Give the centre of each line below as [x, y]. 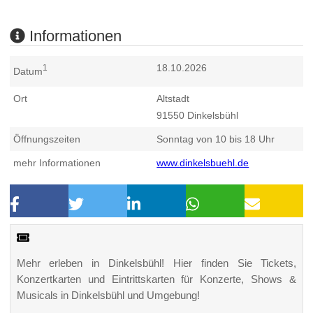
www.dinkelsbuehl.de [203, 162]
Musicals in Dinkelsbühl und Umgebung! [108, 296]
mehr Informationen [57, 162]
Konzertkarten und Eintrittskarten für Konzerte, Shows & [156, 279]
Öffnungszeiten [47, 139]
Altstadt [173, 98]
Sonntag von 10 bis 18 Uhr [216, 139]
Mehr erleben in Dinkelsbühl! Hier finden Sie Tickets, [156, 263]
